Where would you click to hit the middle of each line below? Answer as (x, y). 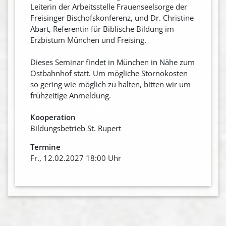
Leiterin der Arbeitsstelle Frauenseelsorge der (109, 6)
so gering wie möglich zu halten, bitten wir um (110, 84)
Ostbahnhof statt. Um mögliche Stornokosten (109, 73)
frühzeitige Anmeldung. (71, 95)
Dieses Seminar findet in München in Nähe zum (112, 62)
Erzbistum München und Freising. (88, 40)
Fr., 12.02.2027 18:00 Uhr (76, 158)
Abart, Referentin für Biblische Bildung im (102, 29)
